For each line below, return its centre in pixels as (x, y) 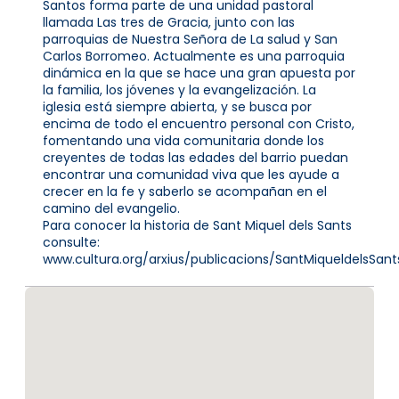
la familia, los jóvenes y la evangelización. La (179, 90)
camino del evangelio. (111, 208)
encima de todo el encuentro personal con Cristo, (199, 123)
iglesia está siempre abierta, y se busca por (177, 106)
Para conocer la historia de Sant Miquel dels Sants (197, 225)
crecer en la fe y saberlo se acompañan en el (185, 191)
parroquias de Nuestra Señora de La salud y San (190, 39)
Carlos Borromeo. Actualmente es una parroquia (194, 56)
